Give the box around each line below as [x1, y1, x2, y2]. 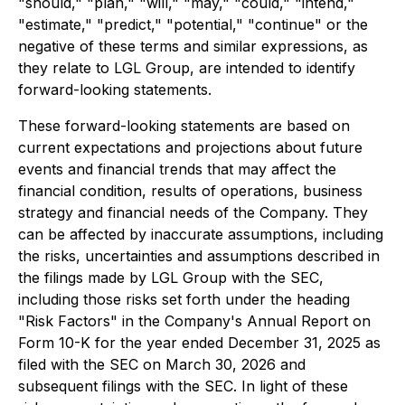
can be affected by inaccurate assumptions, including [18, 225, 383, 243]
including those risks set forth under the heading [18, 290, 350, 308]
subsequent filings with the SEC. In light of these [18, 377, 348, 395]
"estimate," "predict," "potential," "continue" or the [18, 15, 368, 33]
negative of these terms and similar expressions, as [18, 37, 368, 55]
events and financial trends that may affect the [18, 160, 336, 178]
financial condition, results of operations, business [18, 182, 363, 200]
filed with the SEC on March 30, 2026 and [18, 355, 306, 373]
